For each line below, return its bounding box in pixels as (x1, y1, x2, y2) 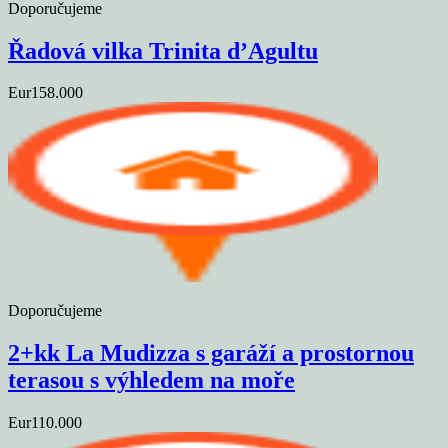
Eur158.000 (8, 84, 83, 102)
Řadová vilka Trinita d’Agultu (8, 37, 318, 64)
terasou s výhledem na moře (8, 367, 295, 394)
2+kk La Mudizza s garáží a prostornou (8, 340, 414, 367)
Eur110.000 (8, 414, 82, 432)
